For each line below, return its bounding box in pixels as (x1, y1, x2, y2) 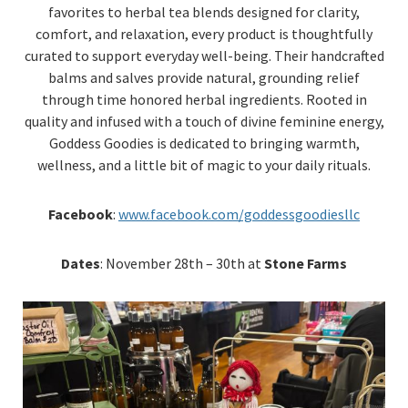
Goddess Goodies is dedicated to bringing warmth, (48, 134, 360, 152)
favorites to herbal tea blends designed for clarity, (48, 3, 360, 21)
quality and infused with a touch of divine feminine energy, (24, 112, 384, 130)
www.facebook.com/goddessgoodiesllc (118, 205, 360, 223)
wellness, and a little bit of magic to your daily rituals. (37, 156, 371, 174)
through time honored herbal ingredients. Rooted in (41, 90, 367, 108)
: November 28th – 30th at (100, 254, 264, 272)
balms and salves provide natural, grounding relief (48, 68, 360, 87)
